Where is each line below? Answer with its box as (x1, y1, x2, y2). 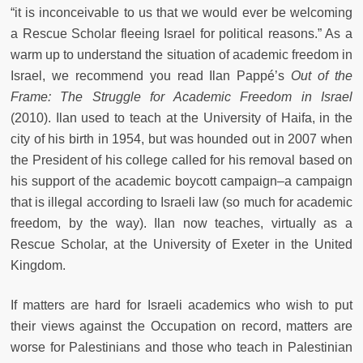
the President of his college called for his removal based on (11, 153, 352, 168)
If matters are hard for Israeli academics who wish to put (11, 298, 352, 313)
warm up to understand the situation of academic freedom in (11, 48, 352, 62)
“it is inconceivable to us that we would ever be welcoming (11, 6, 352, 20)
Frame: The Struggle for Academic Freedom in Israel (11, 90, 352, 105)
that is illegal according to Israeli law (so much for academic (11, 195, 352, 210)
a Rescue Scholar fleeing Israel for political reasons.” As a (11, 27, 352, 41)
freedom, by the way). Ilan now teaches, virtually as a (11, 216, 352, 231)
